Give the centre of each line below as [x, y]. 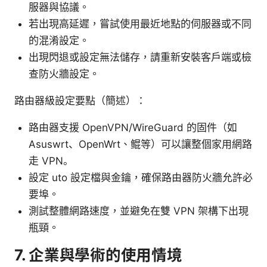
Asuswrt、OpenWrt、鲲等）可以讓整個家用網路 [140, 144]
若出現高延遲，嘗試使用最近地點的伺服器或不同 [140, 24]
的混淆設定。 [59, 40]
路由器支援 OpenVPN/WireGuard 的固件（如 [133, 127]
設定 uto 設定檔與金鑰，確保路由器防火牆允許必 [141, 177]
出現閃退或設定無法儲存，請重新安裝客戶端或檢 [140, 57]
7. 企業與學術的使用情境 [98, 254]
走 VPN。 [51, 161]
